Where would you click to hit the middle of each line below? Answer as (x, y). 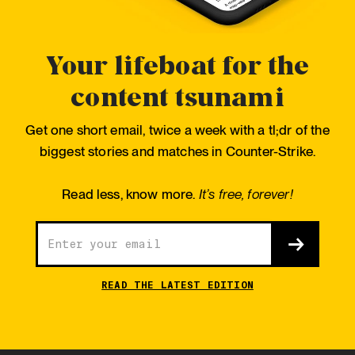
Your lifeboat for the (177, 64)
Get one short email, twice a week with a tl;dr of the (177, 130)
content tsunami (177, 96)
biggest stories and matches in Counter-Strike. (177, 152)
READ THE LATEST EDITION (177, 286)
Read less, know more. (130, 195)
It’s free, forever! (246, 195)
